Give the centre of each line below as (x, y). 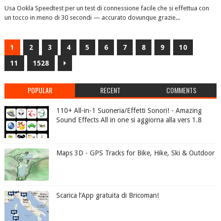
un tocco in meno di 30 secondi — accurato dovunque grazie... (92, 18)
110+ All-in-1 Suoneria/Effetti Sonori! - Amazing (129, 110)
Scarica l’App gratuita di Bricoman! (107, 195)
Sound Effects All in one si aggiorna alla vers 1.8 (129, 120)
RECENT (110, 90)
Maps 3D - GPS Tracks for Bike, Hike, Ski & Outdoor (135, 153)
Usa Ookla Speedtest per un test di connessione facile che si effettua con (107, 8)
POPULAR (40, 90)
